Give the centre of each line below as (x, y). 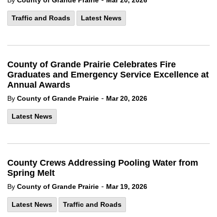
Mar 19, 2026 (127, 186)
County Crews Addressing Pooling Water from (103, 163)
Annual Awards (39, 85)
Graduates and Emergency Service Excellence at (108, 75)
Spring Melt (31, 173)
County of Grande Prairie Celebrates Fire (92, 64)
